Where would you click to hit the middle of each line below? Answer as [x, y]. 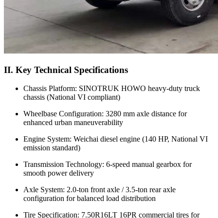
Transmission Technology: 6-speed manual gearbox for [108, 164]
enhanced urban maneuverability [73, 123]
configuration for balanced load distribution [90, 199]
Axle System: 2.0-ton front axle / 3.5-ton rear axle [100, 190]
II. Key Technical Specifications [66, 70]
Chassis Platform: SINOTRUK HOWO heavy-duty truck [112, 89]
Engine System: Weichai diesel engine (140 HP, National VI [116, 139]
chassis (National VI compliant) [72, 97]
